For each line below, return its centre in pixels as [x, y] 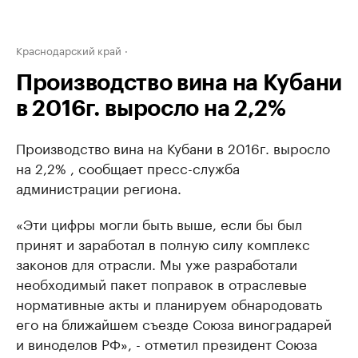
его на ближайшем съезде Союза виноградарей [174, 323]
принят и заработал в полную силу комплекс [163, 243]
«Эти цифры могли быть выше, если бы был [159, 223]
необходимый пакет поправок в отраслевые [161, 283]
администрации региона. [99, 187]
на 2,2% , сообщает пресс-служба [128, 167]
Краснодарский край [69, 50]
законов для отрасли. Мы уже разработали [157, 263]
